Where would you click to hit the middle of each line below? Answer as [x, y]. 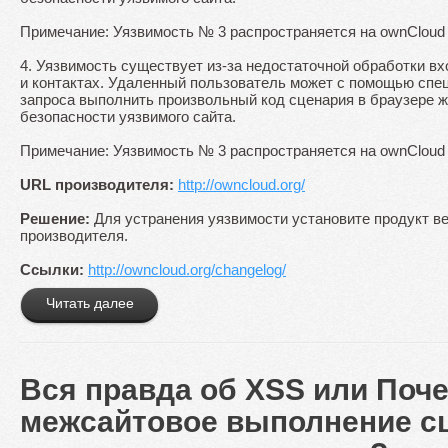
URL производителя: [97, 185]
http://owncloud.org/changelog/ [187, 270]
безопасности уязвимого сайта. [128, 117]
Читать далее [90, 303]
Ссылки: [52, 270]
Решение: [55, 219]
